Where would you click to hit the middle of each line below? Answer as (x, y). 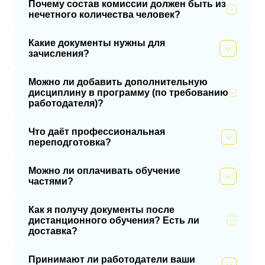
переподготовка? (70, 143)
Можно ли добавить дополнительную (118, 82)
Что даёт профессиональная (97, 132)
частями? (51, 182)
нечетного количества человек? (104, 15)
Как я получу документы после (101, 210)
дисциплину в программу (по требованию (128, 93)
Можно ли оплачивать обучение (104, 171)
